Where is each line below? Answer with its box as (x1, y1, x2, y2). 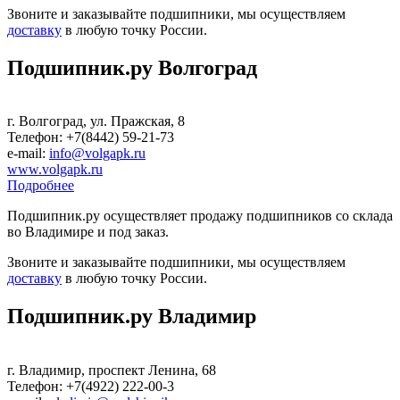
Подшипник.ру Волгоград (7, 55, 257, 79)
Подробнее (7, 178, 74, 194)
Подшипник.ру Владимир (7, 304, 256, 329)
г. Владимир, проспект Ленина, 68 (7, 362, 216, 379)
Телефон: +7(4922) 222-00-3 (7, 379, 174, 395)
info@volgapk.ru (49, 146, 146, 162)
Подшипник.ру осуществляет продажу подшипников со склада (7, 208, 393, 224)
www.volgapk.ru (7, 162, 103, 178)
